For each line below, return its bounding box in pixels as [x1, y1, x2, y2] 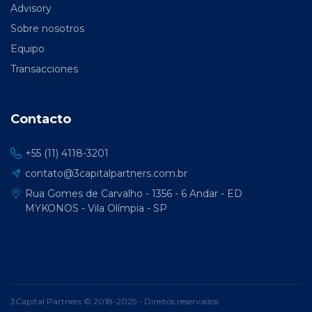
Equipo [10, 42, 45, 55]
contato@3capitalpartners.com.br [25, 166, 187, 180]
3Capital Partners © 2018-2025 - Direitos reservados [10, 295, 219, 306]
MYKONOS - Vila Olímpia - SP [25, 201, 167, 214]
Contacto [10, 111, 71, 127]
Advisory [10, 1, 52, 15]
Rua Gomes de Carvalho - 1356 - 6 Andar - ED [25, 187, 242, 200]
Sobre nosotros [10, 22, 84, 35]
